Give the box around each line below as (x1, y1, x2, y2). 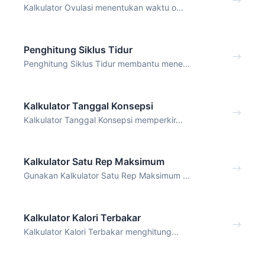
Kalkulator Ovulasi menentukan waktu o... (24, 2, 183, 13)
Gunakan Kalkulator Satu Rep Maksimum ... (24, 170, 190, 181)
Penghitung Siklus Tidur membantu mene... (24, 58, 190, 69)
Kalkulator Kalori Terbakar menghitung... (24, 227, 179, 237)
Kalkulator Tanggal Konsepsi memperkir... (24, 114, 183, 125)
